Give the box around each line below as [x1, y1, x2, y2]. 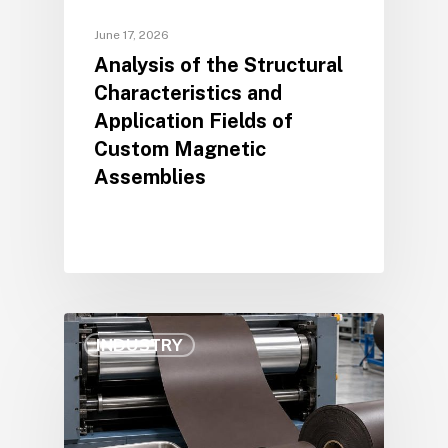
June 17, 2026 [94, 27, 169, 42]
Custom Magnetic [94, 136, 266, 161]
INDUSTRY [96, 333, 183, 356]
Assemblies [94, 164, 206, 189]
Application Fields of [94, 108, 293, 133]
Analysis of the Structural [94, 52, 343, 77]
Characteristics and [94, 80, 282, 105]
